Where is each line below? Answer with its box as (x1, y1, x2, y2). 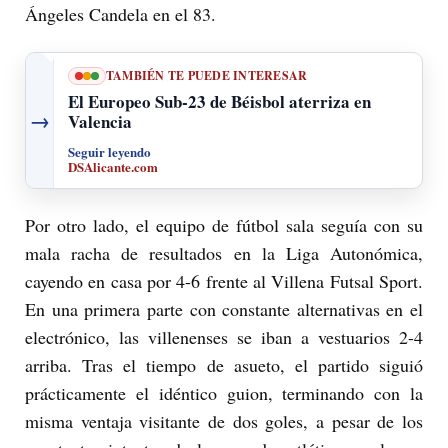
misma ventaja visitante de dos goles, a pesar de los (25, 409, 423, 434)
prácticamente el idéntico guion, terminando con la (25, 381, 423, 406)
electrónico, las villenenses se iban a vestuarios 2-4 (25, 325, 423, 350)
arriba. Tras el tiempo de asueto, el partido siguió (25, 353, 423, 378)
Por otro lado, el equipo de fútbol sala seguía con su (25, 213, 423, 238)
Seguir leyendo (68, 142, 151, 162)
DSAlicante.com (68, 157, 158, 177)
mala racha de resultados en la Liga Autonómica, (25, 241, 423, 266)
